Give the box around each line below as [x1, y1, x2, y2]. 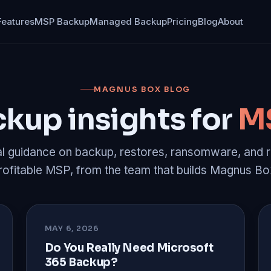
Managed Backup [90, 16, 168, 27]
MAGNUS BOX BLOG [93, 84, 191, 94]
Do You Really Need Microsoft [44, 240, 214, 255]
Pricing [167, 16, 198, 27]
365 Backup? [44, 255, 118, 269]
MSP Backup [34, 16, 90, 27]
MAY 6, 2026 [44, 223, 99, 233]
